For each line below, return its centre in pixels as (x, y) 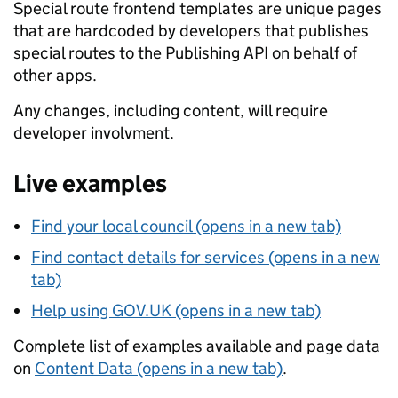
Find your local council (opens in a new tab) (186, 226)
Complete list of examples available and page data (197, 346)
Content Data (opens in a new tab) (159, 368)
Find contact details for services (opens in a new (206, 257)
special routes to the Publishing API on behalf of (185, 53)
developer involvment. (94, 133)
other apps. (55, 75)
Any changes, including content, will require (171, 111)
